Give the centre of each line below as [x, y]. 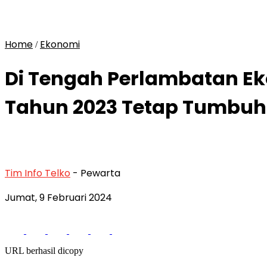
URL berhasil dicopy [44, 250]
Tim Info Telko [38, 173]
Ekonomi [60, 44]
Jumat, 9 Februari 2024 [58, 197]
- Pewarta [97, 173]
